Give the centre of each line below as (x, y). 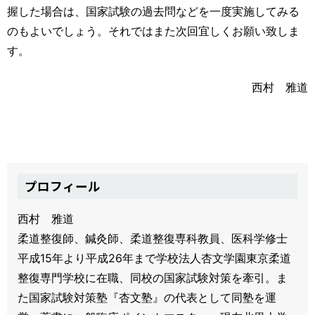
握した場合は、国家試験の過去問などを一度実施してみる (153, 11)
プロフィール (63, 186)
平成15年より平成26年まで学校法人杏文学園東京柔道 (154, 258)
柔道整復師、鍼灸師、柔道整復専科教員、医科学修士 (153, 238)
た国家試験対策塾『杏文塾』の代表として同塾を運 (147, 297)
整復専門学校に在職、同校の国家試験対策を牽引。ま (153, 277)
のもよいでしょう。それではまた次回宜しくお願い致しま (153, 31)
